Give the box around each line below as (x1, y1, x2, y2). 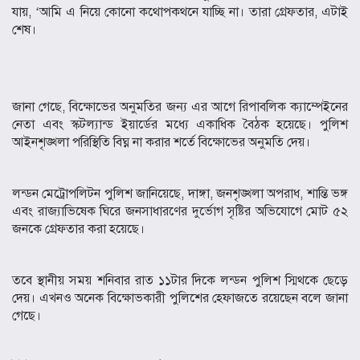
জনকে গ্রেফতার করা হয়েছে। (12, 221, 145, 238)
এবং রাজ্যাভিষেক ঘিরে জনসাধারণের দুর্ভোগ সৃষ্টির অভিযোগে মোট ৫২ (12, 203, 348, 220)
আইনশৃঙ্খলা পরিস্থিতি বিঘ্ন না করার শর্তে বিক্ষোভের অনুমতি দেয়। (12, 134, 310, 151)
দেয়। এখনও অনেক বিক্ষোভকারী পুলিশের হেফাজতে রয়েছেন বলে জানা (12, 290, 348, 307)
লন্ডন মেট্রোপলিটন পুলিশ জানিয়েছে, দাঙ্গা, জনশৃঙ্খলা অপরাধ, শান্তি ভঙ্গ (12, 186, 348, 202)
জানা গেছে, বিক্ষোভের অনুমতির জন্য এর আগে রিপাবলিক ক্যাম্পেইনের (12, 99, 348, 116)
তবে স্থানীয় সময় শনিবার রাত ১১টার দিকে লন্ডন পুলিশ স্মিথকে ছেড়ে (12, 272, 348, 289)
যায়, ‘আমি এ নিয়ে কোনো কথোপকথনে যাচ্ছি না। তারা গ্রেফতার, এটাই (12, 4, 348, 21)
